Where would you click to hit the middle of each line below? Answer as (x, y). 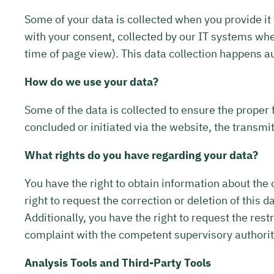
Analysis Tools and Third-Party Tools (118, 262)
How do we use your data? (91, 81)
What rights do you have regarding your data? (141, 155)
